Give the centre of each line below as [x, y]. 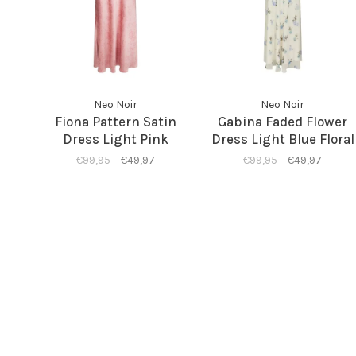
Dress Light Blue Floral [282, 139]
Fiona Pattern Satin [115, 121]
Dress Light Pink [115, 139]
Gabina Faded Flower [283, 121]
